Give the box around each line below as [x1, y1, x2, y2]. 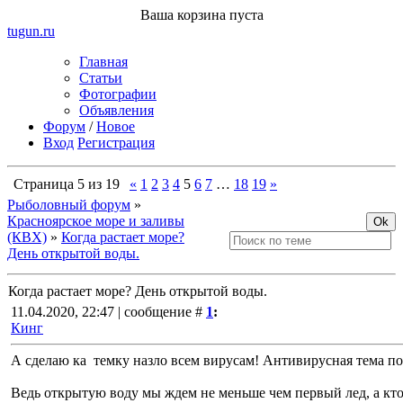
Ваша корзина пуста [139, 7, 264, 22]
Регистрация [77, 135, 155, 150]
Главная [79, 54, 128, 69]
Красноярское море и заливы [7, 213, 184, 228]
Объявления [79, 103, 154, 118]
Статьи [79, 70, 122, 85]
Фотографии [79, 86, 157, 102]
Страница [13, 176, 77, 192]
